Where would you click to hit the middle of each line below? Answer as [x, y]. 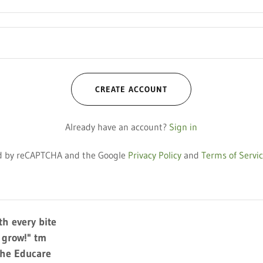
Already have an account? [116, 127]
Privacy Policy [155, 155]
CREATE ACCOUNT [131, 89]
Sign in [183, 127]
